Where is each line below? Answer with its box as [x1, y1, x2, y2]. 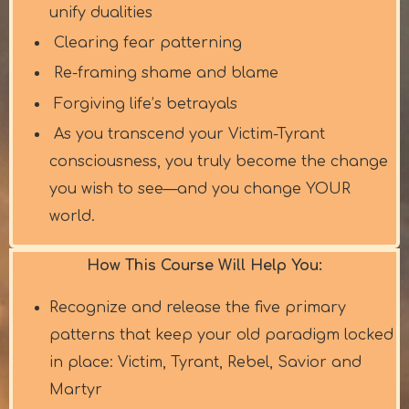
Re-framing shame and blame [54, 65, 278, 82]
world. [49, 207, 95, 225]
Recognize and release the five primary [49, 299, 346, 316]
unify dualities [49, 5, 152, 22]
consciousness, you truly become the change [49, 152, 388, 170]
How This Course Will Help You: [87, 257, 322, 274]
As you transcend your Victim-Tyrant [54, 125, 325, 142]
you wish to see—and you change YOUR [49, 180, 351, 197]
